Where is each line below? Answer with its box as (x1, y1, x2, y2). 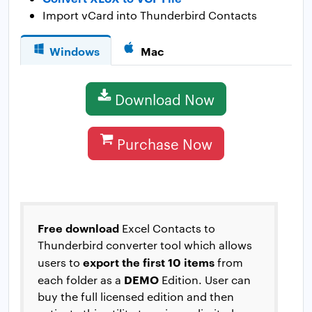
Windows (49, 43, 100, 59)
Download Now (115, 89, 214, 109)
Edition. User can (159, 272, 251, 288)
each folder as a (38, 272, 124, 288)
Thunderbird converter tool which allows (38, 237, 252, 253)
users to (38, 255, 80, 270)
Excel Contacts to (119, 221, 215, 236)
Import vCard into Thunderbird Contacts (42, 8, 257, 23)
